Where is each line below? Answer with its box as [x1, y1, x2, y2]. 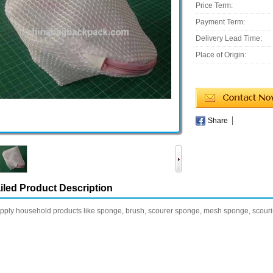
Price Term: [196, 1, 233, 10]
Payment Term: [196, 18, 245, 26]
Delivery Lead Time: [196, 34, 262, 43]
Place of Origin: [196, 51, 246, 59]
